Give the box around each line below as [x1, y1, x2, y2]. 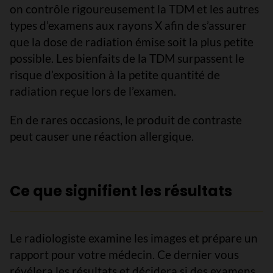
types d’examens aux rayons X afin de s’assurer [10, 18, 247, 32]
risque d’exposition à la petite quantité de [10, 68, 220, 82]
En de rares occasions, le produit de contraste [10, 113, 242, 127]
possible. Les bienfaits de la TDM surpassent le [10, 51, 244, 65]
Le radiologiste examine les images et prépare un [10, 231, 258, 245]
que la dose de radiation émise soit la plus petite [10, 35, 253, 49]
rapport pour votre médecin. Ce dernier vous [10, 247, 239, 261]
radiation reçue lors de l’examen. [10, 84, 176, 98]
